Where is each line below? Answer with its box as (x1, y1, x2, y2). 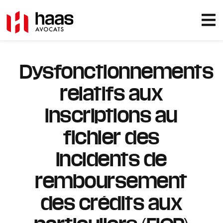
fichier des (63, 127, 160, 146)
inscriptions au (45, 105, 178, 124)
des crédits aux (40, 193, 183, 212)
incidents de (56, 149, 167, 168)
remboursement (35, 171, 188, 190)
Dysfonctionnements (20, 61, 214, 80)
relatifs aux (60, 83, 163, 102)
